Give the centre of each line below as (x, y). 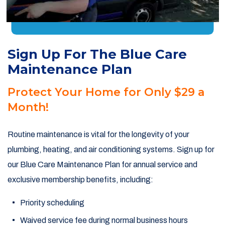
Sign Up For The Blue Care (97, 54)
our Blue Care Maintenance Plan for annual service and (102, 164)
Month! (28, 107)
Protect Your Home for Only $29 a (106, 92)
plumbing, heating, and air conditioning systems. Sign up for (111, 149)
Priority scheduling (52, 203)
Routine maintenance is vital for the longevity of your (98, 134)
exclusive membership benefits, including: (80, 180)
